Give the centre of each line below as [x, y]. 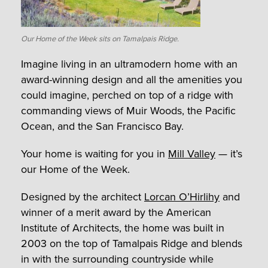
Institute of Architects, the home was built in [123, 228]
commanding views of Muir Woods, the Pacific [128, 110]
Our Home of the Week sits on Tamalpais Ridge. [100, 39]
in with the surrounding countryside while [117, 259]
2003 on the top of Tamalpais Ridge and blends [132, 243]
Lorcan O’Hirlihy [182, 197]
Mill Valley [192, 153]
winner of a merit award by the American [116, 212]
